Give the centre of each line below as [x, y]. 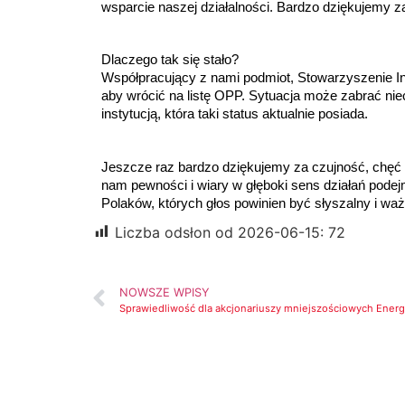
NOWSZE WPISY [165, 292]
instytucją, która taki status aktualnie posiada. [235, 114]
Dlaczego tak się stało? [170, 60]
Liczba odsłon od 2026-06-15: [219, 232]
